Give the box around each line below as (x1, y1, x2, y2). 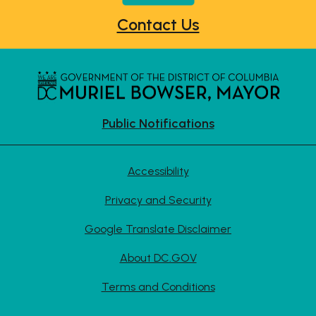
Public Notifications (102, 115, 214, 131)
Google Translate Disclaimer (85, 221, 231, 236)
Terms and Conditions (101, 279, 215, 293)
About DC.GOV (119, 250, 197, 265)
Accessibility (127, 164, 189, 178)
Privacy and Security (104, 193, 212, 207)
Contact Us (116, 14, 200, 35)
